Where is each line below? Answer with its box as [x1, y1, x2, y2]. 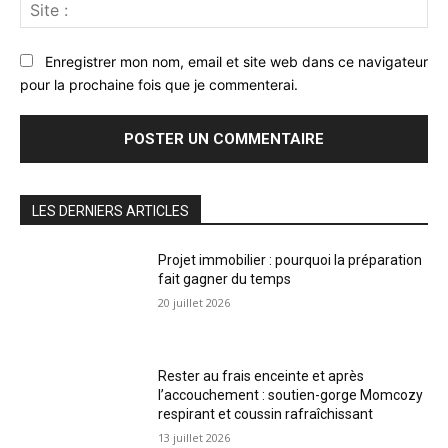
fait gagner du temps [158, 270, 292, 287]
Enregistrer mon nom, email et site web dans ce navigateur [45, 52, 428, 70]
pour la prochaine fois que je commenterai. [20, 74, 298, 92]
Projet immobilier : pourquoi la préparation [158, 251, 423, 268]
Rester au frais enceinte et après [158, 367, 365, 384]
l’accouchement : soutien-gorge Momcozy [158, 386, 424, 403]
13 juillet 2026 [158, 429, 231, 445]
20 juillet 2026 [158, 294, 231, 310]
